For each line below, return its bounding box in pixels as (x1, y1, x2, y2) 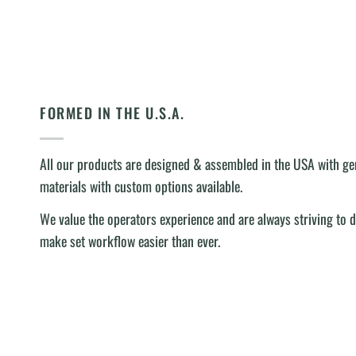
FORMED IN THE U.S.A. (40, 101, 184, 123)
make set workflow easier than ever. (40, 230, 220, 252)
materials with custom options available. (40, 175, 242, 196)
